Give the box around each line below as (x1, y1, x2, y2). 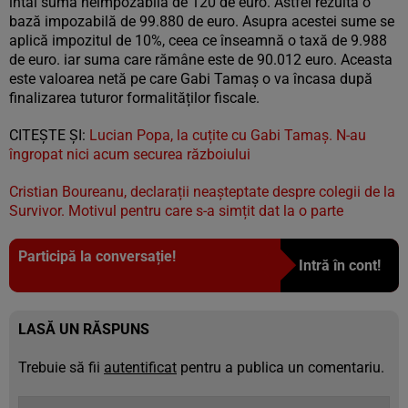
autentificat (104, 358, 177, 376)
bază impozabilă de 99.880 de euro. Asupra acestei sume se (9, 12, 394, 30)
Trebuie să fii (18, 358, 104, 376)
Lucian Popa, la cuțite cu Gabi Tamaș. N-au (89, 126, 366, 144)
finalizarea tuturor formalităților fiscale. (9, 88, 260, 107)
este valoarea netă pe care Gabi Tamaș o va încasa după (9, 69, 372, 87)
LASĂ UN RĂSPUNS (18, 320, 149, 338)
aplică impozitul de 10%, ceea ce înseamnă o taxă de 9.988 (9, 31, 387, 49)
